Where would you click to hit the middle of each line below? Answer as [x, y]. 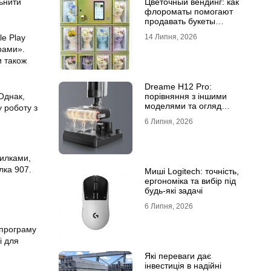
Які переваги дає [178, 256]
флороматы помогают [188, 11]
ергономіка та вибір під [190, 181]
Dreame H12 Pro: [178, 87]
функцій [160, 116]
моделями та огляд [183, 106]
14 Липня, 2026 [171, 37]
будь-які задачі [173, 191]
